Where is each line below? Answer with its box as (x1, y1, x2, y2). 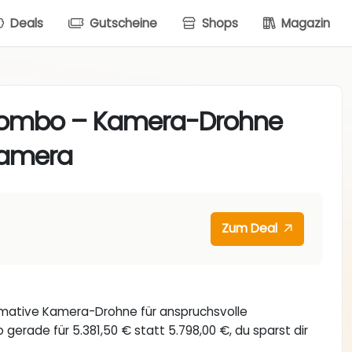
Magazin (278, 14, 330, 31)
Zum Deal (222, 220, 281, 237)
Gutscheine (86, 14, 157, 31)
